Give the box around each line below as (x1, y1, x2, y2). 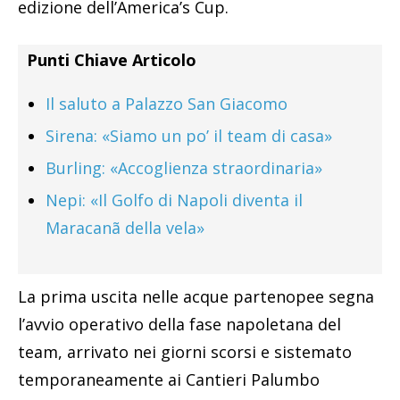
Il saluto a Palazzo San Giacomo (46, 93, 287, 115)
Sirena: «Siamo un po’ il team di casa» (46, 125, 332, 147)
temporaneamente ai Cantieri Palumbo (18, 369, 320, 391)
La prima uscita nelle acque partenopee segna (18, 286, 374, 308)
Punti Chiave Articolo (27, 49, 196, 71)
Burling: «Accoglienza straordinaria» (46, 157, 322, 179)
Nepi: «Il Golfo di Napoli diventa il (46, 189, 303, 212)
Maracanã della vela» (46, 217, 204, 239)
